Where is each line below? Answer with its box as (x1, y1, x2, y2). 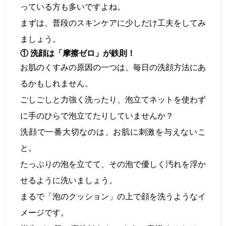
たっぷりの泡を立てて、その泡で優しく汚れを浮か (20, 160, 206, 169)
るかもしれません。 (20, 79, 93, 88)
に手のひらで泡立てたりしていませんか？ (20, 111, 174, 121)
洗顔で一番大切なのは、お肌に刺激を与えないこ (20, 128, 206, 137)
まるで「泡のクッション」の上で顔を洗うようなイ (20, 192, 206, 201)
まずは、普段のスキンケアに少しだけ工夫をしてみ (20, 19, 206, 28)
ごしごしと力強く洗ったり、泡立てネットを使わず (20, 95, 206, 104)
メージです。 (20, 208, 69, 217)
